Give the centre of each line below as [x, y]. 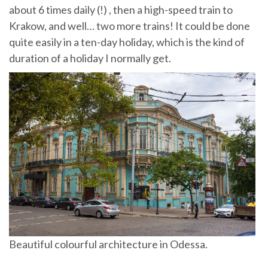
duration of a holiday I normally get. [90, 58]
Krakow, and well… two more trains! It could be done [130, 25]
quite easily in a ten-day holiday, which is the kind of [127, 42]
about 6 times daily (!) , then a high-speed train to [121, 9]
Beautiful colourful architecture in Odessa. [108, 244]
